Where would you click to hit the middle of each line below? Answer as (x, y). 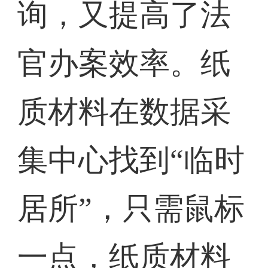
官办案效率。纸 (124, 63)
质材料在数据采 (124, 112)
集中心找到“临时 (131, 160)
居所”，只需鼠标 (131, 209)
